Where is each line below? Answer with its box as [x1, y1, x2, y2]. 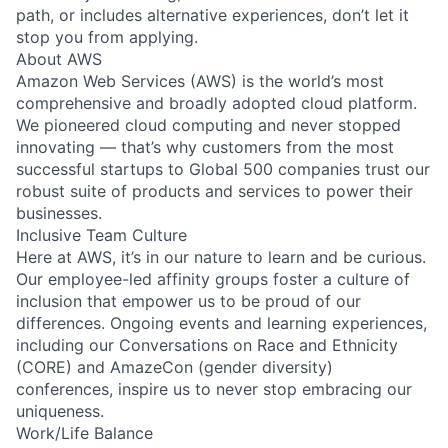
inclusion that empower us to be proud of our [16, 290, 361, 311]
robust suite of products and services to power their [16, 180, 413, 201]
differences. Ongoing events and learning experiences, [16, 312, 427, 333]
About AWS [16, 48, 102, 69]
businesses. [16, 202, 102, 223]
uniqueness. [16, 400, 104, 421]
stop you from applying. [16, 26, 198, 47]
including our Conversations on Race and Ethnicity [16, 334, 398, 355]
